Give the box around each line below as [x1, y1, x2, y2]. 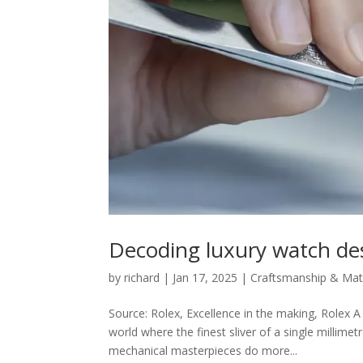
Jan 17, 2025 [173, 269, 238, 285]
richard [124, 269, 160, 285]
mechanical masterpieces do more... [109, 342, 298, 358]
